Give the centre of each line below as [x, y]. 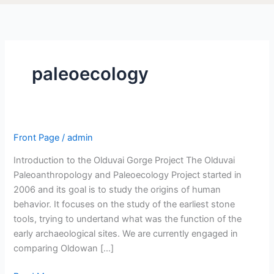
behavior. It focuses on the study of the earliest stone [124, 205]
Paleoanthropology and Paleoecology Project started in [128, 175]
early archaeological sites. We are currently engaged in [126, 234]
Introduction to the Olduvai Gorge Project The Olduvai [124, 161]
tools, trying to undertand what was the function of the [128, 219]
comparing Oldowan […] [64, 249]
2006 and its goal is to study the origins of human [117, 190]
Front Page [37, 137]
